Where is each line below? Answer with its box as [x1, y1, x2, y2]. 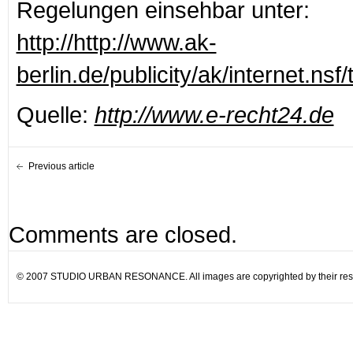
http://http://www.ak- [16, 28, 217, 55]
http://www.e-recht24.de [94, 101, 334, 128]
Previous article [28, 160, 95, 172]
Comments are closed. [8, 221, 237, 247]
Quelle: [16, 101, 95, 128]
